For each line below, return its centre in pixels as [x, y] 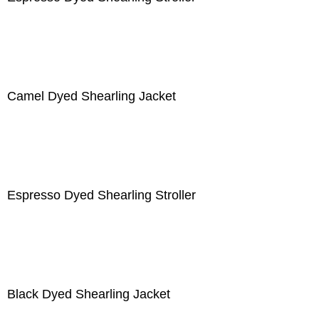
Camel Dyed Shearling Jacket [91, 96]
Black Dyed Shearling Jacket [89, 294]
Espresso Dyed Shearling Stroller [101, 195]
